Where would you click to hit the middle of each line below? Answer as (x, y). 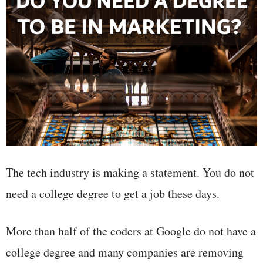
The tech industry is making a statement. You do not (130, 173)
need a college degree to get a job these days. (113, 194)
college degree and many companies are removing (125, 252)
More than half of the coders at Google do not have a (131, 231)
